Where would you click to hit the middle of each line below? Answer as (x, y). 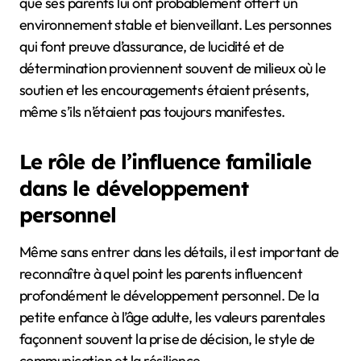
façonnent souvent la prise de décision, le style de (167, 338)
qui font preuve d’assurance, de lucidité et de (152, 46)
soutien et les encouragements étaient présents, (164, 89)
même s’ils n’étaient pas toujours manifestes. (152, 111)
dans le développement (134, 187)
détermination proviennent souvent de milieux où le (172, 68)
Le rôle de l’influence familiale (166, 161)
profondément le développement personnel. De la (169, 295)
